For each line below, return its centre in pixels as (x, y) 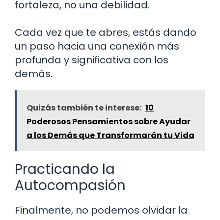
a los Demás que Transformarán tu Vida (110, 136)
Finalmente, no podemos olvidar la (101, 210)
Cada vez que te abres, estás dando (106, 33)
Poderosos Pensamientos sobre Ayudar (109, 122)
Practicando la (65, 169)
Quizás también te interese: (84, 108)
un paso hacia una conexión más (97, 46)
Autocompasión (70, 186)
